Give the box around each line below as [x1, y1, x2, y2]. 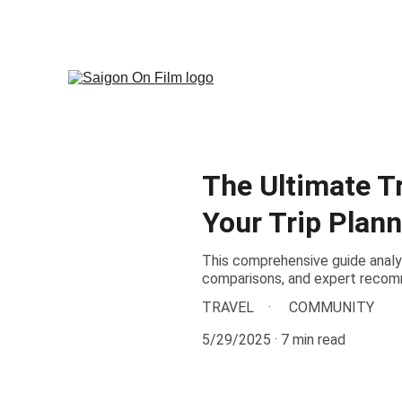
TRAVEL [202, 299, 254, 316]
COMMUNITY [289, 299, 374, 316]
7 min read [281, 331, 345, 348]
